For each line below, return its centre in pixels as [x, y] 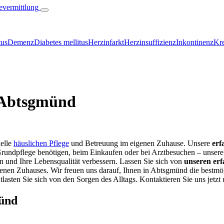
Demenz [21, 42]
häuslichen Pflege [41, 143]
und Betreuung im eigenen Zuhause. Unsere [140, 143]
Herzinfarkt [106, 42]
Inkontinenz [195, 42]
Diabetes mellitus [61, 42]
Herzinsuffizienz [150, 42]
